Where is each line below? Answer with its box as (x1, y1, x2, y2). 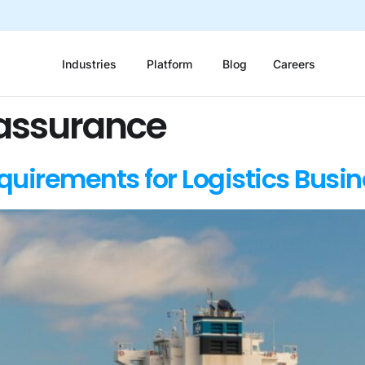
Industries (62, 56, 117, 71)
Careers (273, 56, 315, 71)
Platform (147, 56, 192, 71)
